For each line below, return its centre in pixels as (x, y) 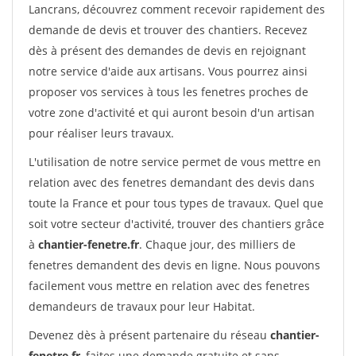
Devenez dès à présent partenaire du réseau (149, 335)
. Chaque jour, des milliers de (217, 244)
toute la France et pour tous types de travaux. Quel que (176, 203)
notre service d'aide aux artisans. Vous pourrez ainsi (168, 71)
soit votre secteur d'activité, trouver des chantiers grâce (176, 224)
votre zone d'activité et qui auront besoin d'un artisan (172, 112)
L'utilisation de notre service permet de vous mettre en (175, 162)
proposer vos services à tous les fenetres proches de (168, 92)
